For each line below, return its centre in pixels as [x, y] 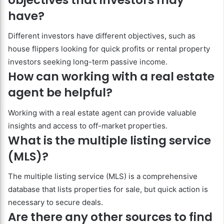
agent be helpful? [60, 93]
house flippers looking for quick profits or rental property [109, 49]
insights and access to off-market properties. [88, 125]
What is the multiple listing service [109, 140]
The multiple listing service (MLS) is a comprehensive [103, 176]
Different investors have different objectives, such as [102, 36]
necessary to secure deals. [55, 202]
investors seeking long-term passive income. [88, 62]
